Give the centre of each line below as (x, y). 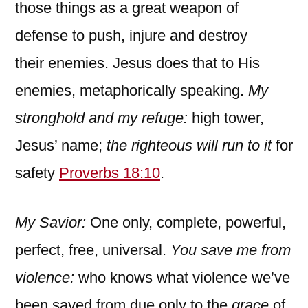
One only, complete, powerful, (188, 222)
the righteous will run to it (189, 145)
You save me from (231, 250)
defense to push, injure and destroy (131, 35)
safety (37, 173)
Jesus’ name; (61, 145)
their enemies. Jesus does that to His (137, 63)
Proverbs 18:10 (110, 173)
